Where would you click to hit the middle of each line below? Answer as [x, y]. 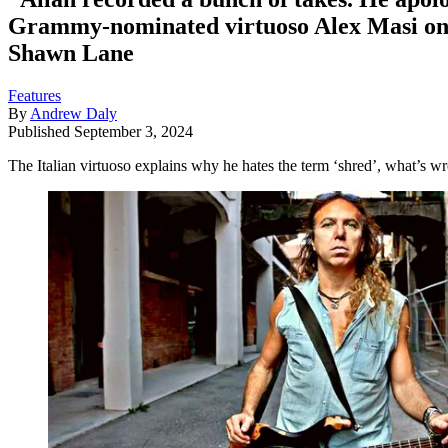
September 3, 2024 [133, 131]
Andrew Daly [73, 113]
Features [34, 95]
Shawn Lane [71, 52]
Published [41, 131]
